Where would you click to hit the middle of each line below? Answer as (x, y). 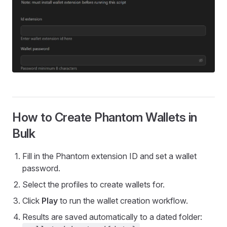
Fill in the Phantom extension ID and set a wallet (109, 156)
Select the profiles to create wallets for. (93, 184)
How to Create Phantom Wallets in (105, 117)
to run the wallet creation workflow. (123, 200)
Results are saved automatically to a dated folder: (112, 217)
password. (41, 168)
